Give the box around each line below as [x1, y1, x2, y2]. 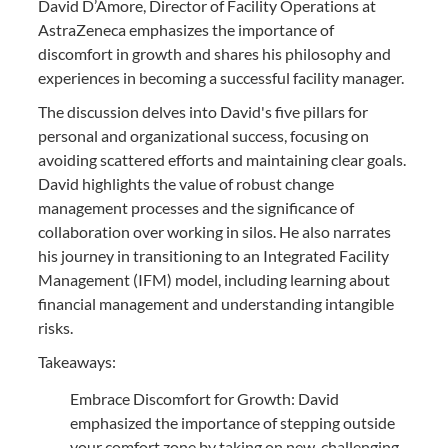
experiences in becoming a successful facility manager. [38, 68, 404, 87]
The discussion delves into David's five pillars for [38, 102, 368, 121]
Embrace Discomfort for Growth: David [70, 389, 339, 408]
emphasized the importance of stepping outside [70, 413, 395, 432]
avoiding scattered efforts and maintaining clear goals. [38, 150, 406, 169]
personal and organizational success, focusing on [38, 126, 369, 145]
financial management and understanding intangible [38, 294, 394, 313]
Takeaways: [38, 352, 116, 371]
